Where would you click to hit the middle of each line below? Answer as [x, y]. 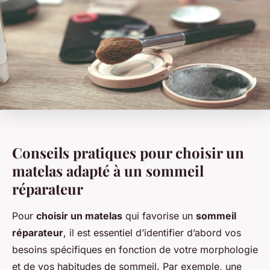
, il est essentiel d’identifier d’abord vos [152, 233]
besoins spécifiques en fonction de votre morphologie [135, 250]
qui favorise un [159, 216]
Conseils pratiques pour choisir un [128, 153]
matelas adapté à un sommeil [108, 171]
